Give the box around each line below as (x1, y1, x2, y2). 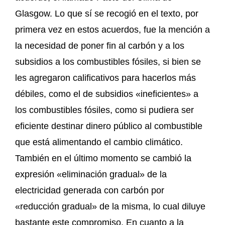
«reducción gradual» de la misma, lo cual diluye (15, 201, 205, 211)
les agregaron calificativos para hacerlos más (15, 72, 196, 83)
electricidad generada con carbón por (15, 185, 164, 195)
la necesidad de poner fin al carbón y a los (15, 40, 184, 51)
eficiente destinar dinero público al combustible (15, 121, 202, 131)
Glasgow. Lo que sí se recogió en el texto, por (15, 8, 198, 19)
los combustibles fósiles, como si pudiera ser (15, 104, 194, 115)
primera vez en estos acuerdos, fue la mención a (15, 24, 210, 35)
